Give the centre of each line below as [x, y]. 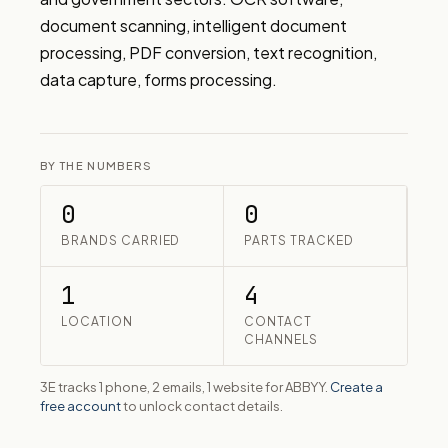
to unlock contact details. [202, 406]
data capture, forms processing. [158, 79]
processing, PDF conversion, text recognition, [208, 52]
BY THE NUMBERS [96, 165]
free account [80, 406]
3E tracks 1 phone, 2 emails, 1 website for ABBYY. [185, 387]
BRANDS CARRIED [121, 240]
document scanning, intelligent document [193, 25]
